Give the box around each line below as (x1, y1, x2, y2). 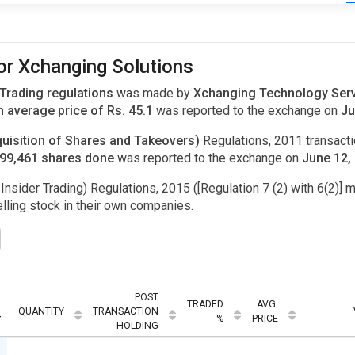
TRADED (187, 298, 223, 310)
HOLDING (116, 319, 158, 331)
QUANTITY (18, 305, 64, 317)
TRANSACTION (93, 305, 158, 317)
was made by (116, 86, 193, 101)
